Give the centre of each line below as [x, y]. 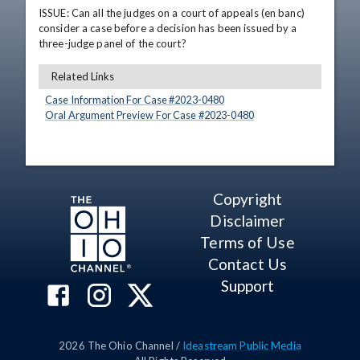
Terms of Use [247, 242]
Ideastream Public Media [242, 346]
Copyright [247, 199]
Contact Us [247, 264]
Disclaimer [247, 221]
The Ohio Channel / [132, 346]
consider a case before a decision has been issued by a [168, 28]
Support [247, 286]
